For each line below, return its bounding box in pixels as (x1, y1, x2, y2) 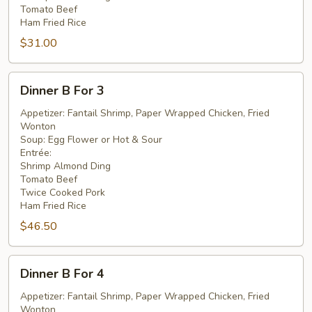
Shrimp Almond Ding (20, 159, 111, 173)
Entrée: (20, 146, 52, 159)
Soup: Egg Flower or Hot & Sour (20, 133, 162, 146)
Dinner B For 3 (20, 82, 104, 99)
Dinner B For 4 (20, 265, 104, 282)
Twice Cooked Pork (20, 186, 105, 199)
